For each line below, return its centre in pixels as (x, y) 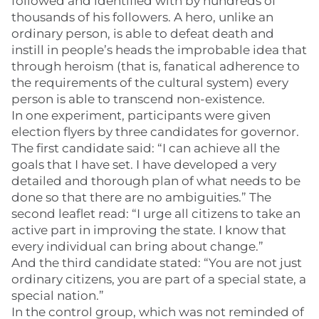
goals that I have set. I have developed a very (144, 164)
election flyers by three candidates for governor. (155, 132)
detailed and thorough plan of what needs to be (156, 181)
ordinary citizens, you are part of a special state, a (159, 279)
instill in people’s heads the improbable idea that (159, 50)
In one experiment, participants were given (141, 115)
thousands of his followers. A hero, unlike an (142, 17)
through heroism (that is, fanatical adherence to (156, 66)
